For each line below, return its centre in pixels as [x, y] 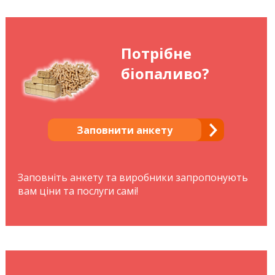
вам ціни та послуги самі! [78, 191]
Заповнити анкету [125, 130]
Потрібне [156, 53]
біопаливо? [165, 74]
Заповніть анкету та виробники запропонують [133, 178]
